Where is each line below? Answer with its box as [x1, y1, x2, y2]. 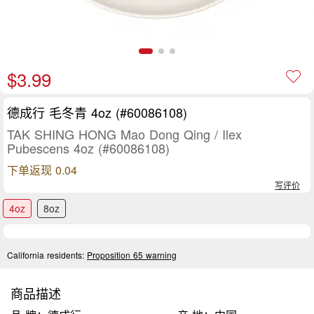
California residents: [7, 249, 87, 261]
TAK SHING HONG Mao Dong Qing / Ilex [7, 125, 242, 143]
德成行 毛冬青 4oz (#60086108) [7, 103, 187, 121]
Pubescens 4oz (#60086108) [7, 139, 170, 157]
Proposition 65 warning [87, 249, 177, 261]
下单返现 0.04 [7, 162, 77, 178]
